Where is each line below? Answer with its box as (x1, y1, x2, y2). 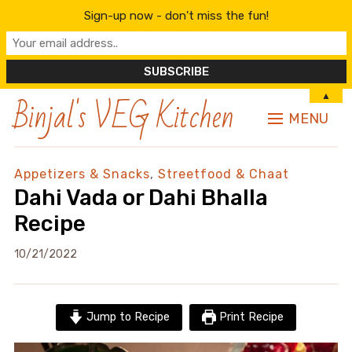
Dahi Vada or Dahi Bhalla (13, 185, 268, 211)
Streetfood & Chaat (157, 167, 289, 181)
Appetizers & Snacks (13, 167, 150, 181)
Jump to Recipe (82, 310, 170, 324)
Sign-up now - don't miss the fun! (83, 9, 269, 24)
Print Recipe (216, 310, 284, 324)
